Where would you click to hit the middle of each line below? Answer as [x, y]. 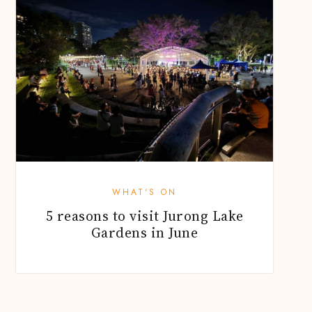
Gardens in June [145, 232]
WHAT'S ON [145, 192]
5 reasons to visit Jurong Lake [145, 216]
